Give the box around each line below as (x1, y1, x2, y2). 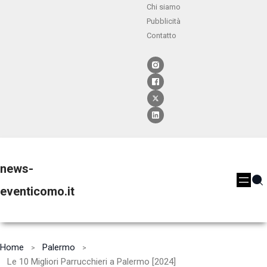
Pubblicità (147, 17, 181, 26)
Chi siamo (147, 2, 181, 11)
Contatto (147, 31, 176, 40)
